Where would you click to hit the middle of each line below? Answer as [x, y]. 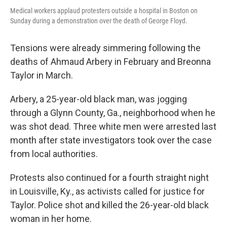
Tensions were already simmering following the [105, 48]
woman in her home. [51, 219]
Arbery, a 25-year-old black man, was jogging [99, 99]
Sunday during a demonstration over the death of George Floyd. [99, 21]
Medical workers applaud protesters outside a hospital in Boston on [104, 11]
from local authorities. [54, 154]
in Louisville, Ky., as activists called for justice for [107, 191]
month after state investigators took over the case [111, 140]
